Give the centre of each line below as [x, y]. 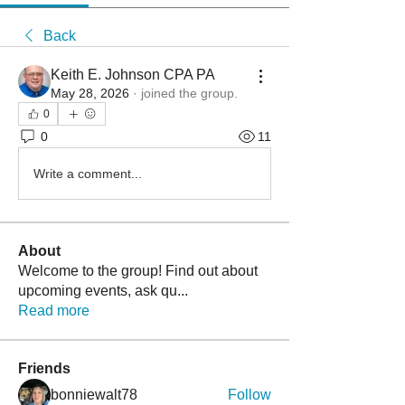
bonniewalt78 [94, 395]
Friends [44, 368]
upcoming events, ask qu [98, 291]
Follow [250, 395]
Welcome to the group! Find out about [138, 271]
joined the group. [189, 93]
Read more [54, 311]
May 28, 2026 [90, 93]
